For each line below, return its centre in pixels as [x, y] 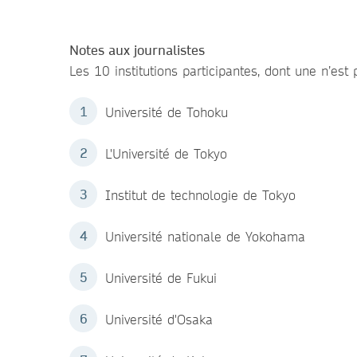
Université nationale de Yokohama [205, 236]
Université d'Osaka [159, 319]
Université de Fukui [161, 278]
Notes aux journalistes [137, 50]
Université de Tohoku [167, 112]
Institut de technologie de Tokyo [200, 195]
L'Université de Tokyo [166, 153]
